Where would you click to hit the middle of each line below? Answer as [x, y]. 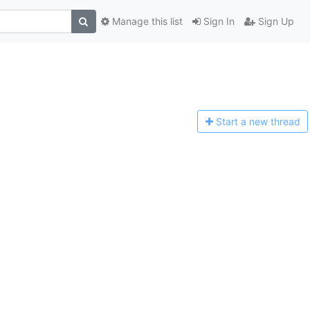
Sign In [217, 21]
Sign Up [274, 21]
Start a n [235, 122]
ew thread [277, 122]
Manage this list [146, 21]
